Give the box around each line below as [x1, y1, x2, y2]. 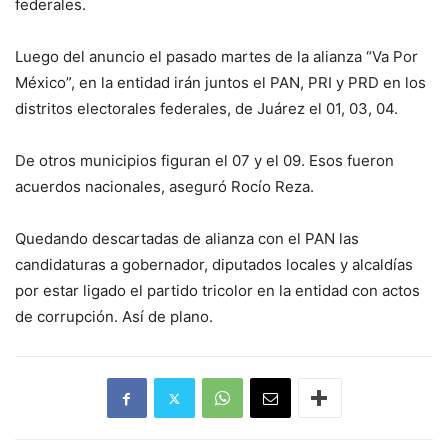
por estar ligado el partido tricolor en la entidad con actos [15, 281, 420, 301]
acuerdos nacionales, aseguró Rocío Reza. [15, 177, 314, 197]
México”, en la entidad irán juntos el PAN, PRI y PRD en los [15, 73, 426, 93]
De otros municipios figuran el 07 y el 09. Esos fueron [15, 151, 394, 171]
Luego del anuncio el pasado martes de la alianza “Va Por [15, 47, 418, 67]
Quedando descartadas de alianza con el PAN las [15, 229, 359, 249]
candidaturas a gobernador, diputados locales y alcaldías [15, 255, 413, 275]
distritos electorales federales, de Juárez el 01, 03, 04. [15, 99, 398, 119]
